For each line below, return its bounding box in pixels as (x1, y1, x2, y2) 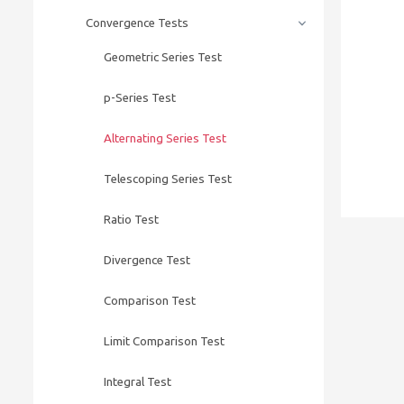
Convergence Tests (86, 16, 188, 30)
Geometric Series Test (104, 50, 222, 64)
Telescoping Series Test (104, 172, 232, 186)
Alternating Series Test (104, 132, 226, 145)
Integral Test (104, 375, 171, 389)
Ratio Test (104, 213, 159, 226)
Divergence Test (104, 253, 190, 267)
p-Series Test (104, 91, 176, 105)
